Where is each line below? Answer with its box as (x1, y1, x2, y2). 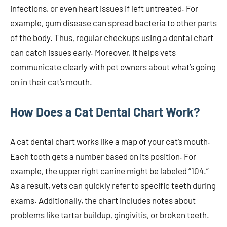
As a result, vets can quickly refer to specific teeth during (10, 180, 216, 191)
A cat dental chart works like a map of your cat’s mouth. (10, 136, 210, 147)
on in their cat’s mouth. (10, 77, 92, 87)
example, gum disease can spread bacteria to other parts (10, 18, 217, 28)
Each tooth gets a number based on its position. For (10, 151, 196, 162)
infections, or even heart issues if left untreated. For (10, 3, 198, 14)
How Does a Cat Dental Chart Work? (10, 104, 200, 120)
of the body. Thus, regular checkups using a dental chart (10, 32, 213, 43)
